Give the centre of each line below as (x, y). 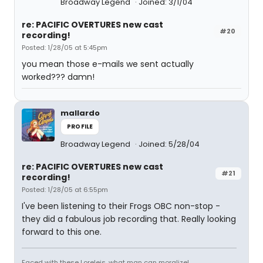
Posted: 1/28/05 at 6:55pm (65, 190)
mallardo (80, 113)
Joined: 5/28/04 (169, 144)
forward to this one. (62, 232)
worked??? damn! (58, 77)
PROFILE (80, 127)
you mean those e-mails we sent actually (108, 64)
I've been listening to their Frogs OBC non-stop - (121, 206)
